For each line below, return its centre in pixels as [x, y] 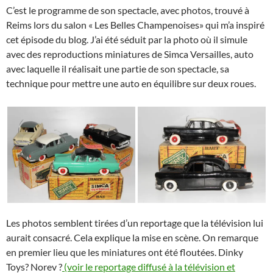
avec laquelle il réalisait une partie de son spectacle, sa [118, 68]
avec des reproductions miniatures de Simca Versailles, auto [130, 54]
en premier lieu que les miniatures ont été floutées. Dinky [125, 252]
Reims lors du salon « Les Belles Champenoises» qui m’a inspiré [135, 24]
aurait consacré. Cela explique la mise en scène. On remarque [132, 237]
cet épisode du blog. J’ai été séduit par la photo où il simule [127, 39]
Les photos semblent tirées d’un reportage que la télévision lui [135, 222]
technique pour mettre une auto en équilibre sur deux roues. [131, 83]
